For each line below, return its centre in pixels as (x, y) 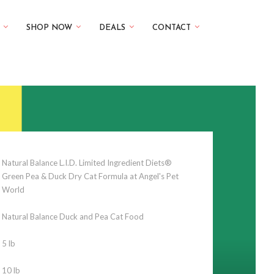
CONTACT (172, 28)
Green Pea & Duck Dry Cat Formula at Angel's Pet (90, 176)
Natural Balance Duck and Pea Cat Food (72, 217)
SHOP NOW (49, 28)
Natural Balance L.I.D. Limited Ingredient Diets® (87, 163)
